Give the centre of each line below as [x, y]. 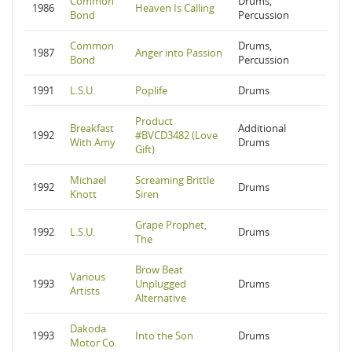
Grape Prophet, [171, 225]
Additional [262, 128]
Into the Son [164, 335]
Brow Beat [159, 269]
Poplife [151, 90]
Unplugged [161, 284]
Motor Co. [93, 343]
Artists [85, 291]
